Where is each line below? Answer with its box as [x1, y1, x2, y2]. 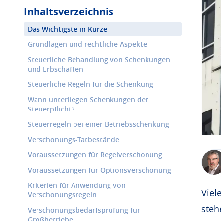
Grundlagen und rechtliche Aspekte [28, 39, 147, 49]
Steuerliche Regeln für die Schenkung [28, 79, 153, 89]
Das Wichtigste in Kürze [28, 24, 107, 34]
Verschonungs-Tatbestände [28, 135, 119, 144]
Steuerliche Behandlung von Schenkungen [28, 55, 170, 64]
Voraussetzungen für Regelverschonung [28, 150, 162, 159]
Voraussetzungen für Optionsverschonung [28, 165, 171, 175]
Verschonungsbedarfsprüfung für [28, 205, 140, 215]
